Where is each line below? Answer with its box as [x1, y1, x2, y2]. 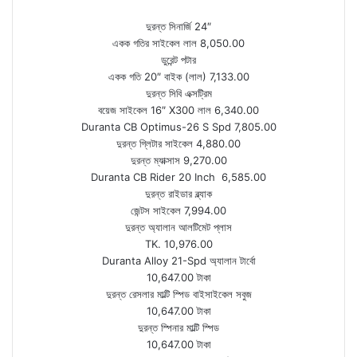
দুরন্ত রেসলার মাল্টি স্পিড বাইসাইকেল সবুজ [105, 288, 252, 300]
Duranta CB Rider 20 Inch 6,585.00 [91, 171, 266, 183]
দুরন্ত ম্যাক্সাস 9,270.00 [130, 154, 227, 167]
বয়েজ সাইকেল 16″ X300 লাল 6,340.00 [98, 104, 259, 116]
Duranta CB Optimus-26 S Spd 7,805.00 [80, 120, 277, 133]
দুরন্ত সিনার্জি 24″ [146, 20, 211, 33]
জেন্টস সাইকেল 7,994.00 [131, 204, 226, 217]
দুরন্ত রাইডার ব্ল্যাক [145, 187, 212, 200]
